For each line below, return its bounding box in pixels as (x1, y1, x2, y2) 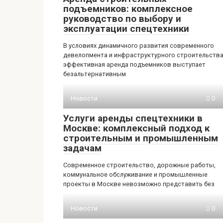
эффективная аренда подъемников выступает (63, 61, 206, 68)
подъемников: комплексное (63, 3, 193, 14)
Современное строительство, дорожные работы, (63, 161, 216, 169)
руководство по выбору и (63, 13, 181, 24)
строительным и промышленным (63, 132, 218, 144)
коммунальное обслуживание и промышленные (63, 171, 208, 178)
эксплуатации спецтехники (63, 23, 189, 34)
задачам (63, 142, 102, 154)
